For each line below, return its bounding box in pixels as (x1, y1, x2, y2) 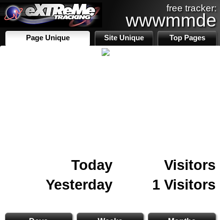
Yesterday (46, 176, 112, 192)
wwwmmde (126, 10, 217, 30)
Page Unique (26, 34, 70, 42)
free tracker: (166, 3, 217, 13)
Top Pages (169, 34, 205, 42)
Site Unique (104, 34, 144, 42)
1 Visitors (152, 176, 216, 192)
